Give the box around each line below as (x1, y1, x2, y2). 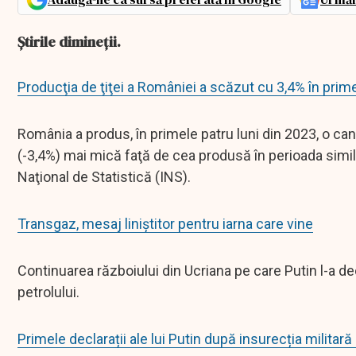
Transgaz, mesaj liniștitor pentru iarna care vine (17, 215, 313, 233)
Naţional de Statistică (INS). (17, 168, 191, 186)
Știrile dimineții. (17, 32, 121, 52)
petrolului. (17, 284, 79, 301)
